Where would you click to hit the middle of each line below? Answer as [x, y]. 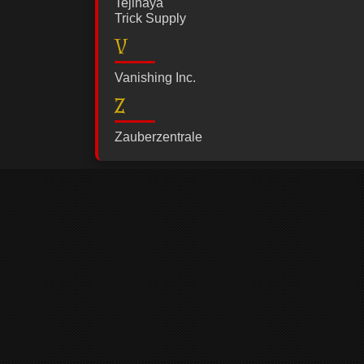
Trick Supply [150, 19]
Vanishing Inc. [155, 78]
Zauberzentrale [158, 137]
